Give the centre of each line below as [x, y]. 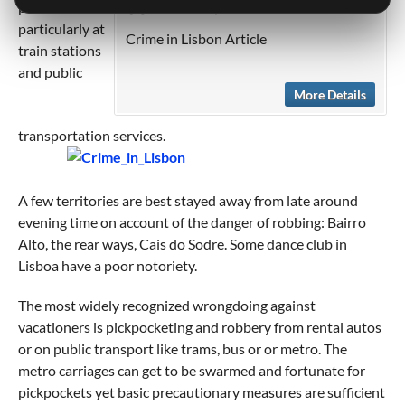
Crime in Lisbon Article [197, 38]
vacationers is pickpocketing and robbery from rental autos [199, 327]
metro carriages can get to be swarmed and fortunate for [191, 370]
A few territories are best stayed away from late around [188, 200]
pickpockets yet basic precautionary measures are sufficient [201, 392]
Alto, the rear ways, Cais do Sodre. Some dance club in [182, 244]
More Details [330, 94]
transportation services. [91, 135]
